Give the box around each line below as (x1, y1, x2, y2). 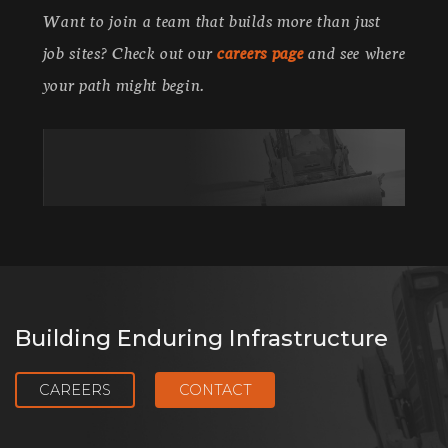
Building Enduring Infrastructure (15, 323, 388, 352)
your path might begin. (42, 71, 204, 97)
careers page (212, 39, 304, 65)
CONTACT (178, 380, 252, 399)
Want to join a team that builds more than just (42, 7, 381, 33)
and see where (303, 39, 406, 65)
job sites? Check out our (42, 39, 213, 65)
